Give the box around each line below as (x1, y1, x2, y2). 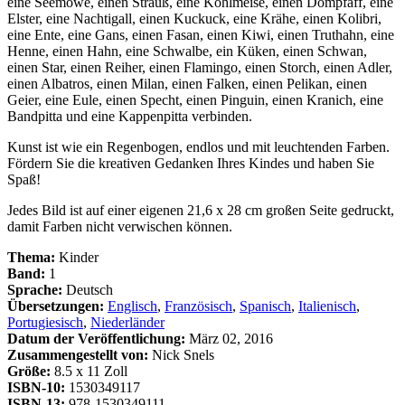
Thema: (7, 250, 55, 266)
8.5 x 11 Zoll (51, 363, 127, 380)
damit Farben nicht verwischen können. (7, 219, 232, 235)
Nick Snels (152, 347, 214, 363)
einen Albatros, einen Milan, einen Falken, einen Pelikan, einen (7, 76, 367, 92)
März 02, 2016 (185, 331, 273, 347)
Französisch (165, 298, 232, 315)
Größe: (7, 363, 51, 380)
